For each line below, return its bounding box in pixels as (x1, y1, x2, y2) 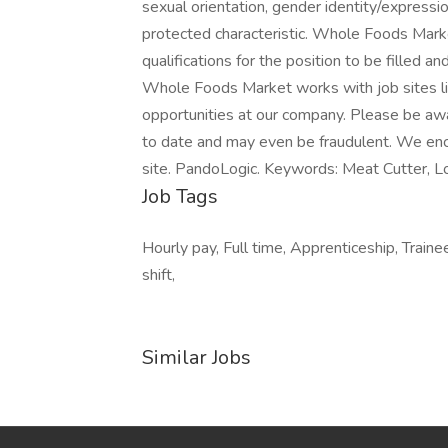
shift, (142, 264, 175, 286)
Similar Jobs (142, 344, 251, 371)
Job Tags (142, 183, 218, 210)
